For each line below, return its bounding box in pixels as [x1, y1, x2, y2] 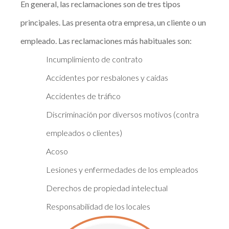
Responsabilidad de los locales [46, 201, 151, 212]
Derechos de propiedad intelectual [46, 183, 168, 193]
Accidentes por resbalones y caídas [46, 73, 169, 83]
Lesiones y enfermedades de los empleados [46, 165, 199, 175]
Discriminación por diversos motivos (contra [46, 109, 199, 120]
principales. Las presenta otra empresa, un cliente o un [20, 17, 207, 28]
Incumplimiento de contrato [46, 54, 143, 64]
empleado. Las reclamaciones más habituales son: [20, 36, 192, 46]
